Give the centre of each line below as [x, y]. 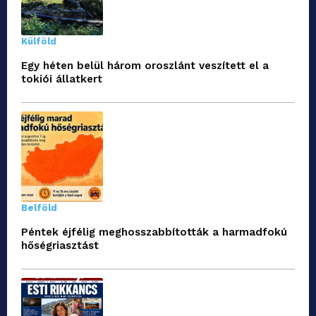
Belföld [39, 207]
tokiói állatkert [62, 79]
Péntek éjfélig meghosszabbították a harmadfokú [154, 232]
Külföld [39, 41]
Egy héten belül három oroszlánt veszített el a [145, 65]
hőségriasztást [60, 245]
